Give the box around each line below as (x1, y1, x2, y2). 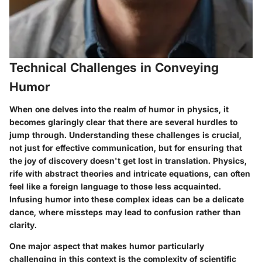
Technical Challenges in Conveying (9, 60, 219, 75)
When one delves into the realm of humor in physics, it (9, 104, 229, 114)
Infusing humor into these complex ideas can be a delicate (9, 194, 244, 204)
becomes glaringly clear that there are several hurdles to (9, 116, 237, 127)
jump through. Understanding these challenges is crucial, (9, 129, 242, 140)
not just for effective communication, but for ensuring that (9, 142, 242, 153)
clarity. (9, 219, 37, 230)
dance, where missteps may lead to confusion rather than (9, 206, 241, 217)
